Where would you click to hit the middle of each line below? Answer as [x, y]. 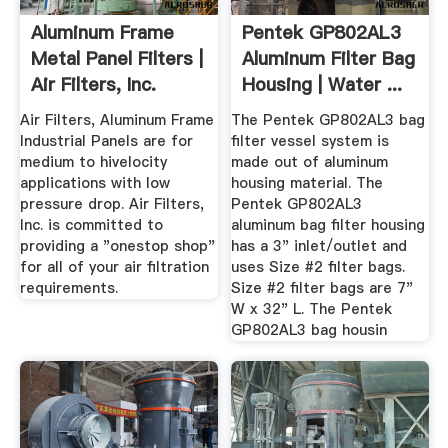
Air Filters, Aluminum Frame [116, 119]
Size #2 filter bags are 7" [322, 287]
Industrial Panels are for [106, 140]
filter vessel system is [310, 140]
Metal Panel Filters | [116, 59]
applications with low [94, 182]
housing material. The [307, 182]
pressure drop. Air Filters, [111, 203]
